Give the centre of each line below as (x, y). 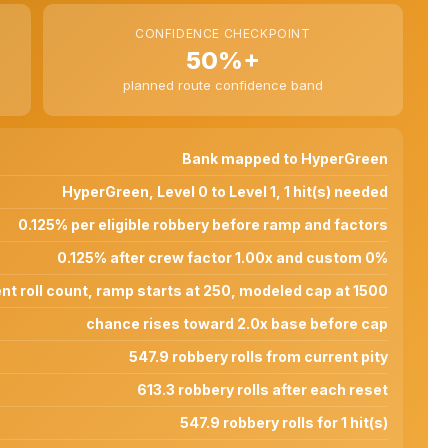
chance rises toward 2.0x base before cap (237, 323)
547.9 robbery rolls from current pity (258, 356)
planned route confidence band (222, 85)
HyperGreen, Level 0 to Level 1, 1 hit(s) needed (225, 191)
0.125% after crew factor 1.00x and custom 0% (222, 257)
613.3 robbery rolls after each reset (262, 389)
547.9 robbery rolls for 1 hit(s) (284, 422)
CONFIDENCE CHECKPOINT (222, 33)
